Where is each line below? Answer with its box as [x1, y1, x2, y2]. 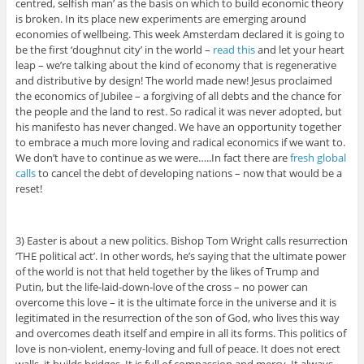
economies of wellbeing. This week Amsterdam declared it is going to [15, 27, 344, 42]
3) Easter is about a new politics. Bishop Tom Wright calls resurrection [15, 233, 348, 249]
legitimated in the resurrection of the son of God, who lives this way [15, 310, 340, 326]
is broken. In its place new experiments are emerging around [15, 11, 306, 27]
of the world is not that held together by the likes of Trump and [15, 264, 319, 279]
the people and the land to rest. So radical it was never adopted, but [15, 104, 342, 119]
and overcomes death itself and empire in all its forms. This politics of [15, 326, 346, 341]
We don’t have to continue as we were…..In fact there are [15, 150, 290, 166]
